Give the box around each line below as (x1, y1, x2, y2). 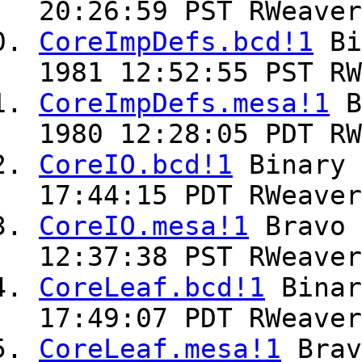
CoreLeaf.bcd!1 (39, 272, 265, 304)
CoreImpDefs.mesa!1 (39, 88, 330, 120)
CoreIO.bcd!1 (39, 149, 233, 181)
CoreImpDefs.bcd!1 (39, 27, 314, 58)
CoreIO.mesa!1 (39, 211, 249, 242)
